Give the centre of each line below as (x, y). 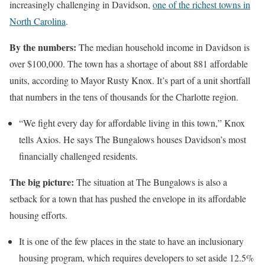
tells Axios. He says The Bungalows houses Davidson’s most (132, 139)
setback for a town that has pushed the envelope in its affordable (128, 198)
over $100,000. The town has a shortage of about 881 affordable (129, 63)
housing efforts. (38, 215)
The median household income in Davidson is (163, 47)
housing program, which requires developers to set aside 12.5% (136, 257)
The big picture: (42, 182)
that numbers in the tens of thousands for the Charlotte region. (124, 96)
